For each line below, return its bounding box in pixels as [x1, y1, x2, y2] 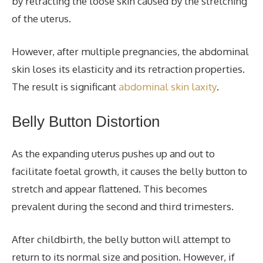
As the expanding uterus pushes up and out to [12, 147, 215, 160]
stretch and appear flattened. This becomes [12, 183, 207, 195]
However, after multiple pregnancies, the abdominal [12, 45, 249, 58]
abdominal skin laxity [116, 80, 217, 93]
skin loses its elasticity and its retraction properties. [12, 62, 245, 75]
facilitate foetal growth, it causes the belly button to [12, 165, 247, 177]
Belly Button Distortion [12, 113, 160, 130]
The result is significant [12, 80, 116, 93]
